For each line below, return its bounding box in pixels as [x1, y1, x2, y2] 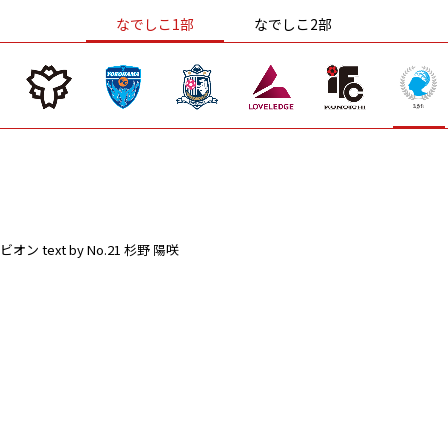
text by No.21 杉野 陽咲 [42, 239, 179, 259]
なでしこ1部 [116, 14, 194, 34]
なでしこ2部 [254, 14, 332, 34]
